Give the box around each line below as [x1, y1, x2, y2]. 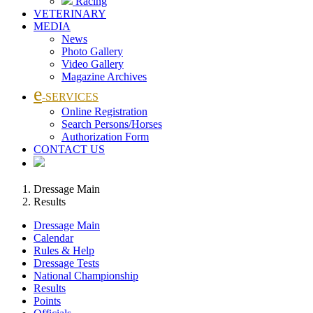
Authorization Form [61, 131, 149, 143]
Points [34, 294, 61, 307]
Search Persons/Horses [61, 118, 162, 130]
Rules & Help [34, 244, 94, 256]
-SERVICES [42, 91, 99, 103]
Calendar [34, 231, 73, 244]
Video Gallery [61, 58, 124, 70]
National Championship [34, 269, 138, 282]
